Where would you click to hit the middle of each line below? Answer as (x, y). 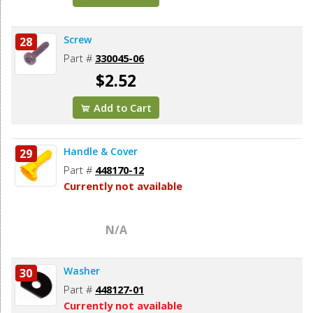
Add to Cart (121, 107)
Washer (82, 270)
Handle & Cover (101, 151)
